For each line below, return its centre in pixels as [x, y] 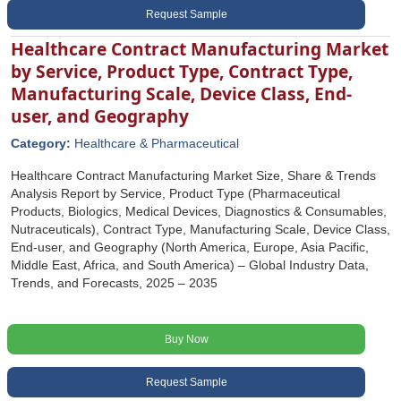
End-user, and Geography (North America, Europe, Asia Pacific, [190, 247]
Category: [43, 143]
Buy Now [186, 339]
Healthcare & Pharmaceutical [157, 143]
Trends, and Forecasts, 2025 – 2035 [114, 283]
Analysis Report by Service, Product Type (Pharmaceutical [175, 193]
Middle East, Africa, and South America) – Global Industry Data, [190, 265]
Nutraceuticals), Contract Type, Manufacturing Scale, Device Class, [200, 229]
